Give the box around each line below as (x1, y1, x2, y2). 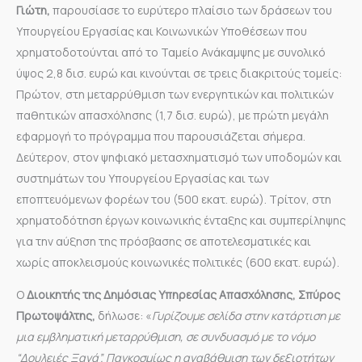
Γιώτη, (16, 2, 50, 18)
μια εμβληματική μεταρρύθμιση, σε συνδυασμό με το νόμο (16, 328, 315, 344)
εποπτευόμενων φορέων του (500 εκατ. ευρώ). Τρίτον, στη (16, 191, 331, 207)
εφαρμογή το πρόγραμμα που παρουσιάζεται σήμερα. (16, 128, 305, 144)
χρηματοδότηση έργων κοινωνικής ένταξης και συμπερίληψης (16, 212, 346, 228)
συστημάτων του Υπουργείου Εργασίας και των (16, 170, 269, 186)
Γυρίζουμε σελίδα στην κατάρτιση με (152, 307, 340, 323)
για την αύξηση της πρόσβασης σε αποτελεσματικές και (16, 233, 311, 249)
